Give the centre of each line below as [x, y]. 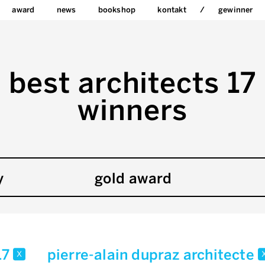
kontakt [172, 10]
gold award [133, 178]
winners [132, 110]
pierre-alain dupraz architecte [152, 255]
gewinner [236, 10]
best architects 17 [132, 83]
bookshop [117, 10]
